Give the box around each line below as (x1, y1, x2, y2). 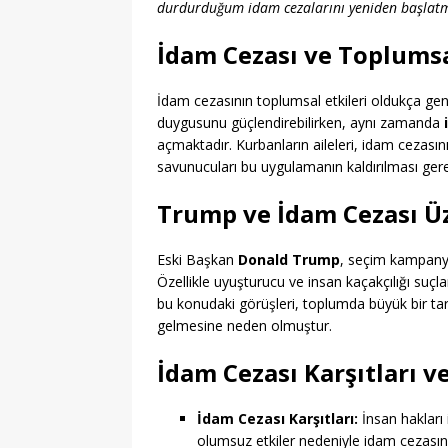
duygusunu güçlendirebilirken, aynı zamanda (157, 113, 444, 133)
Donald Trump (238, 250, 340, 270)
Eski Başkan (157, 250, 238, 270)
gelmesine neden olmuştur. (157, 316, 332, 336)
